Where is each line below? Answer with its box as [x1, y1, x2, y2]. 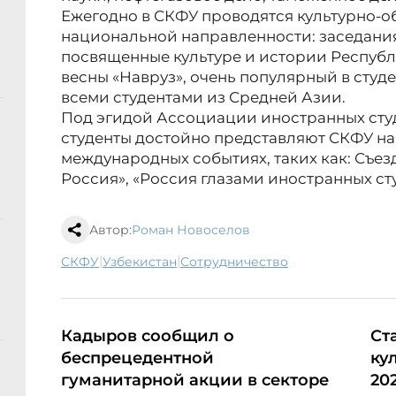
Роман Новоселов [132, 222, 250, 239]
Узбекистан [110, 254, 177, 270]
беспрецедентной [61, 348, 214, 369]
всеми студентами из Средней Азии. [61, 88, 346, 107]
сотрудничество [189, 254, 288, 270]
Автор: [89, 222, 132, 239]
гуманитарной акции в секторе [61, 370, 329, 391]
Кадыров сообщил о [61, 326, 234, 346]
